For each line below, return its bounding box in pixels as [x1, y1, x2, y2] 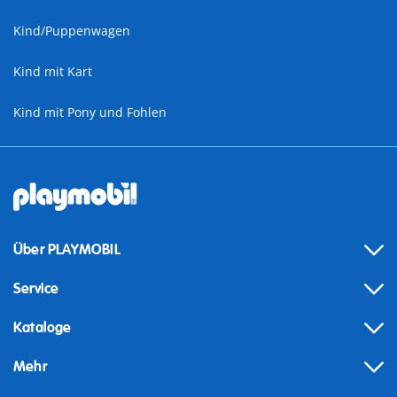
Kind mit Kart [13, 63, 92, 81]
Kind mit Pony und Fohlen [13, 104, 167, 121]
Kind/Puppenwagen [13, 22, 130, 40]
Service [13, 280, 59, 299]
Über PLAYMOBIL [13, 241, 121, 260]
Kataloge [13, 319, 72, 338]
